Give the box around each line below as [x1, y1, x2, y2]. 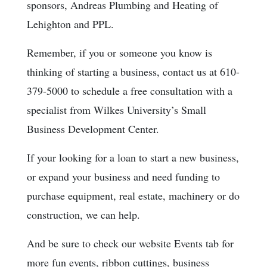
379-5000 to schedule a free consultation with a [27, 83, 232, 98]
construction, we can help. [27, 207, 140, 222]
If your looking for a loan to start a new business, [27, 150, 239, 164]
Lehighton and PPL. [27, 16, 114, 31]
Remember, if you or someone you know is [27, 45, 212, 60]
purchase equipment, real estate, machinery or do [27, 188, 240, 203]
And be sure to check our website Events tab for [27, 235, 234, 250]
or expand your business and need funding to [27, 169, 220, 184]
